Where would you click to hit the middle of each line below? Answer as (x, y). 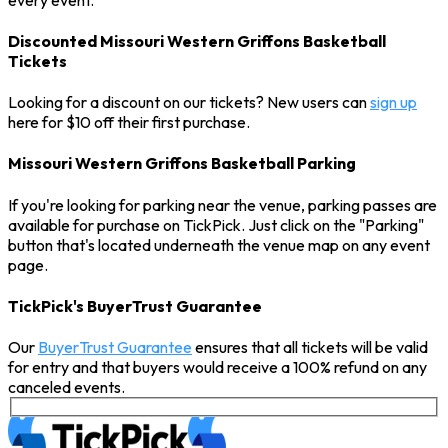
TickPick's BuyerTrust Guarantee (135, 305)
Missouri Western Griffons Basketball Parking (182, 163)
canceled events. (66, 387)
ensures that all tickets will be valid (310, 347)
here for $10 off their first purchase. (129, 122)
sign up (393, 102)
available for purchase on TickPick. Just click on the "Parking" (216, 224)
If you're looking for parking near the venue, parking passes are (222, 204)
